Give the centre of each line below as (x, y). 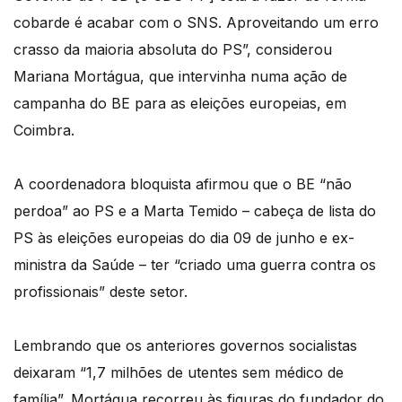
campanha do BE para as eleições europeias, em (180, 103)
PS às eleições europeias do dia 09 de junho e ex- (184, 237)
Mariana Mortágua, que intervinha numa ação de (180, 76)
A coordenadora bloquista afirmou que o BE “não (183, 184)
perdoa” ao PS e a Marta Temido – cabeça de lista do (195, 210)
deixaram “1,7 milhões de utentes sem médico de (179, 372)
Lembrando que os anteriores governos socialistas (185, 345)
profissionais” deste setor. (100, 291)
